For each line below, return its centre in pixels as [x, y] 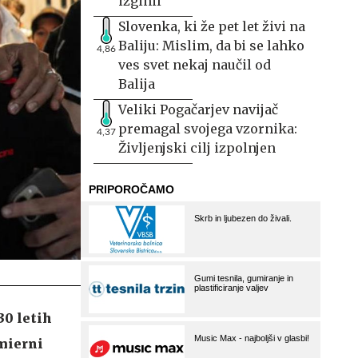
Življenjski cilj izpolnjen [197, 148]
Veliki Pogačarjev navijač [198, 109]
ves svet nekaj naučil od [195, 65]
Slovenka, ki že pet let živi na [212, 26]
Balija [137, 84]
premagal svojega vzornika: [208, 129]
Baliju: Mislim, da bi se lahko [211, 46]
